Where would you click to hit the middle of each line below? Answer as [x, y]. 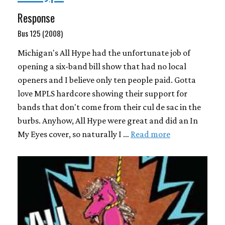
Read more [150, 134]
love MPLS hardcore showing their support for [102, 94]
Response [36, 18]
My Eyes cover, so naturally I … [74, 134]
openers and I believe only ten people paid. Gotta [107, 80]
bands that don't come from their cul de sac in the [109, 107]
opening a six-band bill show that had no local [102, 67]
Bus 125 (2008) [40, 33]
